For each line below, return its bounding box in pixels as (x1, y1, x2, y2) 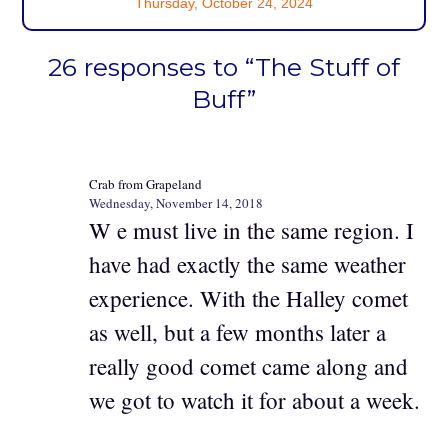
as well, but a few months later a (89, 316, 386, 347)
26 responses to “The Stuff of (48, 51, 400, 82)
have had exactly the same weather (89, 248, 406, 279)
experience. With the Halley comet (89, 282, 408, 313)
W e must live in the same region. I (89, 214, 414, 245)
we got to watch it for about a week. (89, 384, 420, 415)
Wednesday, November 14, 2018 (89, 193, 263, 212)
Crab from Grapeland (89, 174, 202, 193)
